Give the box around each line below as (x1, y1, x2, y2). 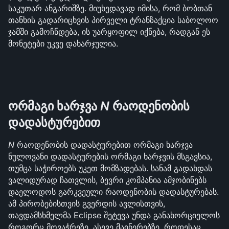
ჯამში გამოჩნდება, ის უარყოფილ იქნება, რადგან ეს (8, 27, 210, 37)
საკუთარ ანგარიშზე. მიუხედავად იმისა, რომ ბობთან (8, 3, 212, 13)
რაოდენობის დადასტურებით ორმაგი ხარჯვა (14, 140, 193, 150)
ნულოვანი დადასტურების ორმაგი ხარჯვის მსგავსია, (8, 151, 212, 162)
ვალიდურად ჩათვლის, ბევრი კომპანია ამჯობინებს (8, 175, 207, 185)
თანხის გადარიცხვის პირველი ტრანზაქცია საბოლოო (8, 15, 218, 25)
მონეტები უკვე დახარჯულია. (8, 38, 118, 49)
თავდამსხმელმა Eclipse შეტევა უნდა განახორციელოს (8, 210, 220, 220)
